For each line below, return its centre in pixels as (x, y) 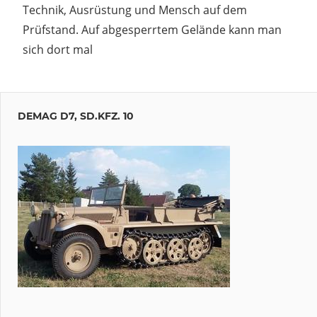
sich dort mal (58, 49)
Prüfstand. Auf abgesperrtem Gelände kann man (152, 29)
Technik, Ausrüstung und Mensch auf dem (135, 10)
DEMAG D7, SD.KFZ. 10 (76, 116)
